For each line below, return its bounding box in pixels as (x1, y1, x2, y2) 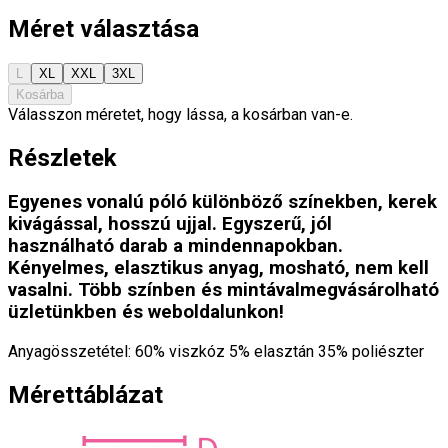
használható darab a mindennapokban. (8, 235, 343, 258)
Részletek (8, 143, 117, 172)
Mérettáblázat (8, 381, 163, 410)
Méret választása (8, 14, 199, 43)
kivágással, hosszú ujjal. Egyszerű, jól (8, 213, 332, 236)
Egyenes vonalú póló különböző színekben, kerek (8, 191, 437, 214)
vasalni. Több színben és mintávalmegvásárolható (8, 279, 439, 302)
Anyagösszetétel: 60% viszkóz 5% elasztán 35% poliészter (8, 342, 424, 362)
